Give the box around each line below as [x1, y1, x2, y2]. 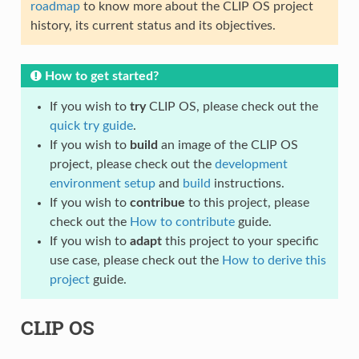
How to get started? [44, 70, 159, 83]
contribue [129, 196, 185, 210]
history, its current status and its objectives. [30, 19, 276, 33]
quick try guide [49, 119, 133, 133]
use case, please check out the [49, 254, 222, 268]
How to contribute [129, 216, 235, 229]
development [214, 158, 288, 171]
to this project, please [184, 196, 309, 210]
